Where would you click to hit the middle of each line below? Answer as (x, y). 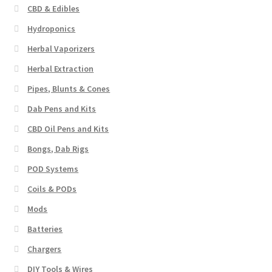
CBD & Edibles (54, 8)
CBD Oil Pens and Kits (68, 128)
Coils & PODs (52, 189)
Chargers (45, 249)
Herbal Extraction (61, 68)
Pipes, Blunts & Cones (69, 88)
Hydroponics (52, 28)
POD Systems (53, 168)
